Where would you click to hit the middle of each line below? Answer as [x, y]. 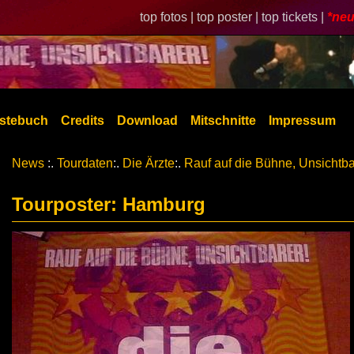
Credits [83, 121]
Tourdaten [85, 163]
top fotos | [168, 17]
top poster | [229, 17]
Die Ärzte [149, 163]
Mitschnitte [223, 121]
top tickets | [294, 17]
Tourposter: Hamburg [109, 204]
